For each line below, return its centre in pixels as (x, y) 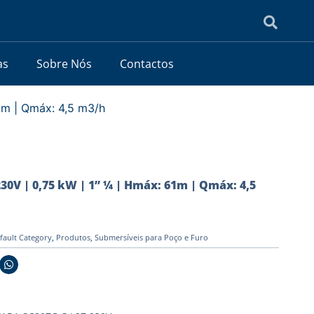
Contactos (146, 63)
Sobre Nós (64, 63)
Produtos (73, 237)
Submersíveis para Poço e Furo (151, 237)
